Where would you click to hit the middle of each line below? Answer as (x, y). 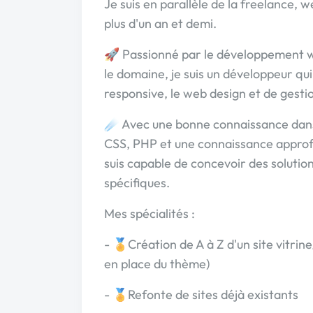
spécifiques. (137, 183)
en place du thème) (157, 264)
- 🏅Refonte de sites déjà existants (201, 294)
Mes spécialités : (150, 213)
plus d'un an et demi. (160, 23)
